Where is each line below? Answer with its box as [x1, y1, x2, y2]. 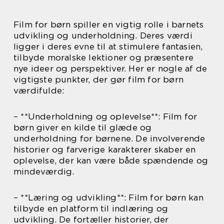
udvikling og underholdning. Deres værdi [13, 30, 192, 40]
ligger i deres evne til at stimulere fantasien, [13, 41, 203, 51]
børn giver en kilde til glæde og [13, 122, 152, 132]
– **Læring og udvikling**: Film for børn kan [13, 192, 203, 202]
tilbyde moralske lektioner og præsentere [13, 52, 194, 62]
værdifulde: [13, 85, 64, 95]
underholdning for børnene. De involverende [13, 133, 205, 143]
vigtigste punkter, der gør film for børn [13, 74, 184, 84]
